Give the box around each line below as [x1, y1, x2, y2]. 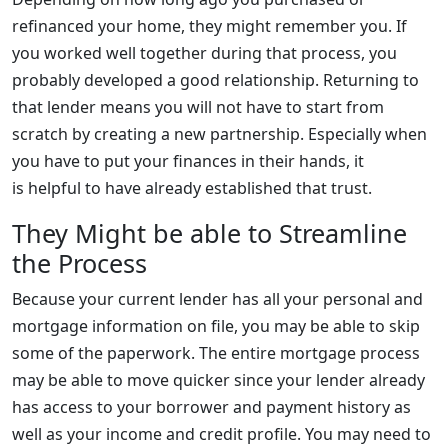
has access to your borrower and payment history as [12, 395, 411, 418]
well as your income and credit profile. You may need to [12, 422, 431, 445]
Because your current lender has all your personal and [12, 287, 423, 310]
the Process [12, 245, 147, 280]
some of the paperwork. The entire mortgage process [12, 341, 420, 364]
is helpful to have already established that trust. [12, 176, 372, 199]
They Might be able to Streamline [12, 215, 407, 250]
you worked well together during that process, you [12, 41, 397, 64]
